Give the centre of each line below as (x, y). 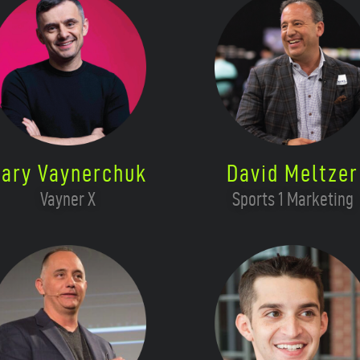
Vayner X (67, 199)
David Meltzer (292, 173)
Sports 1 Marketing (292, 199)
